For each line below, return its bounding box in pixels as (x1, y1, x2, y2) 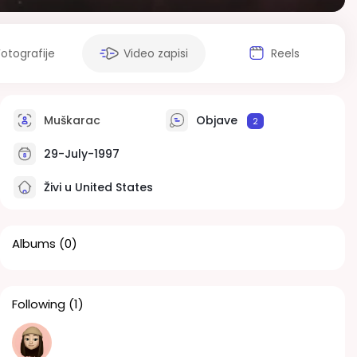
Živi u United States (41, 178, 153, 195)
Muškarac (41, 112, 100, 128)
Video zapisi (124, 45, 189, 61)
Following (12, 296, 65, 312)
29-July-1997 (41, 145, 120, 162)
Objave (192, 112, 241, 128)
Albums (12, 235, 56, 252)
